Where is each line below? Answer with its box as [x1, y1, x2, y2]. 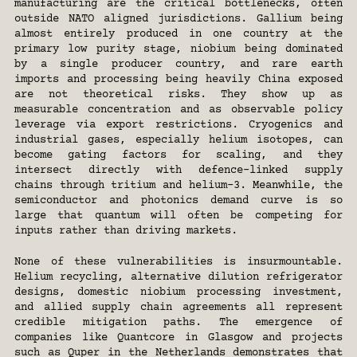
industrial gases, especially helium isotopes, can [14, 134, 343, 147]
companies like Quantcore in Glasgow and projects [14, 331, 343, 345]
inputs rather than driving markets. [14, 225, 237, 238]
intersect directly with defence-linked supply [14, 164, 343, 178]
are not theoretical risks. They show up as [14, 88, 343, 102]
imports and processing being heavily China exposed [14, 73, 343, 87]
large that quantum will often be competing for [14, 210, 343, 223]
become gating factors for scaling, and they [14, 149, 343, 163]
